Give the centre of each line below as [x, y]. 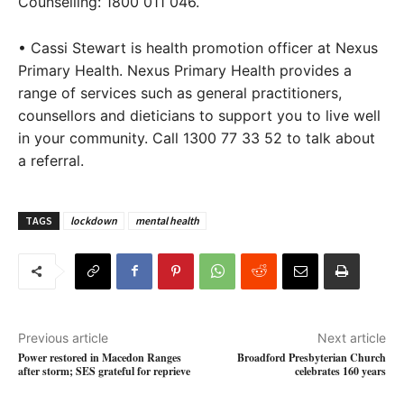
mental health [167, 220]
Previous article [63, 337]
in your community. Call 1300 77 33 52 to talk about [197, 138]
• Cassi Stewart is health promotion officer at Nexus [198, 47]
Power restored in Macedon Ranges [100, 357]
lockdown [94, 220]
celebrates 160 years [340, 371]
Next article [351, 337]
